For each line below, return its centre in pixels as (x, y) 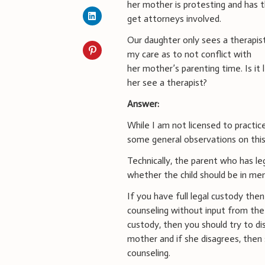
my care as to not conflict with (190, 54)
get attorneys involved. (174, 18)
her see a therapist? (167, 82)
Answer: (143, 104)
